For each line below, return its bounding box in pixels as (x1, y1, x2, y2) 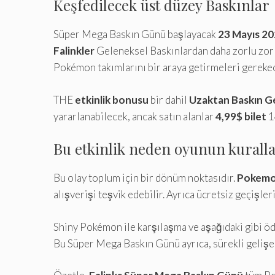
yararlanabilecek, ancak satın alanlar (53, 109, 215, 123)
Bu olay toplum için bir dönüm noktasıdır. (53, 171, 237, 185)
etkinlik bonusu (75, 93, 149, 106)
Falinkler (53, 44, 95, 58)
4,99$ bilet (215, 109, 266, 123)
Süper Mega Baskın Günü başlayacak (53, 28, 218, 41)
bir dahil (149, 93, 189, 106)
